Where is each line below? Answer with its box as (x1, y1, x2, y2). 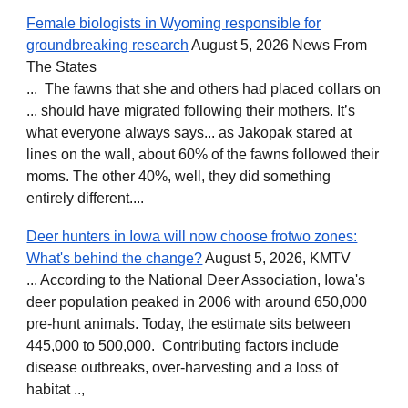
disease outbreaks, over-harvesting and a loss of (26, 360, 339, 375)
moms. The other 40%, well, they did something (26, 168, 331, 184)
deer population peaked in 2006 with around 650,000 (26, 294, 368, 310)
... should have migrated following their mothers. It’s (26, 103, 356, 118)
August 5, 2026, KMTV (202, 250, 352, 266)
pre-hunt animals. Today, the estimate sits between (26, 316, 352, 331)
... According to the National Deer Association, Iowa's (26, 272, 366, 288)
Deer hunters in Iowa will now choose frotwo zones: (26, 229, 358, 244)
